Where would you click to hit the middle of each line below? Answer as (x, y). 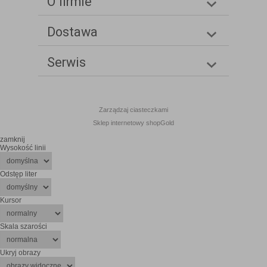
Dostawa (72, 32)
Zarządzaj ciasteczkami (133, 110)
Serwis (66, 63)
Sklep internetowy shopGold (133, 123)
